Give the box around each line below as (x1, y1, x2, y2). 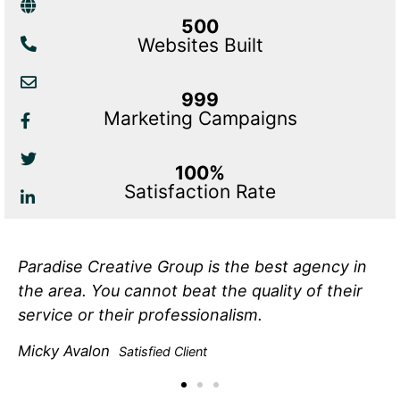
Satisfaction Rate (124, 179, 276, 203)
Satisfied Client (119, 344, 207, 360)
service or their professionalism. (18, 304, 267, 324)
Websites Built (137, 33, 263, 56)
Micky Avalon (18, 342, 110, 361)
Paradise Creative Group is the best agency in (18, 256, 367, 276)
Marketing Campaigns (103, 106, 297, 129)
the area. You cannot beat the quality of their (18, 280, 362, 300)
